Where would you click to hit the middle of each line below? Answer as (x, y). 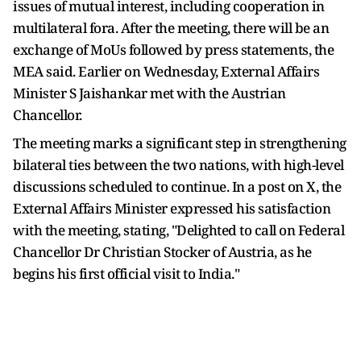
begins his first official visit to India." (126, 273)
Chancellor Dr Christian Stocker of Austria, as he (162, 251)
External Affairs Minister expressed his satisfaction (172, 208)
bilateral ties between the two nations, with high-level (178, 164)
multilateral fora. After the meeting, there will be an (171, 27)
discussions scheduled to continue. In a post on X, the (177, 186)
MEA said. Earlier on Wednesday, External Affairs (166, 71)
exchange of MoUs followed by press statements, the (173, 49)
